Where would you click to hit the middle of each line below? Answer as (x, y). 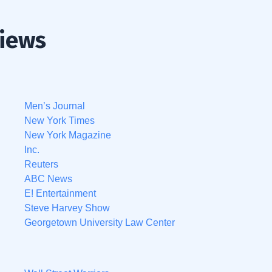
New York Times (59, 120)
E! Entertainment (60, 193)
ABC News (48, 178)
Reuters (41, 164)
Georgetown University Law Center (100, 222)
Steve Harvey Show (67, 208)
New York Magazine (68, 135)
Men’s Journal (55, 106)
